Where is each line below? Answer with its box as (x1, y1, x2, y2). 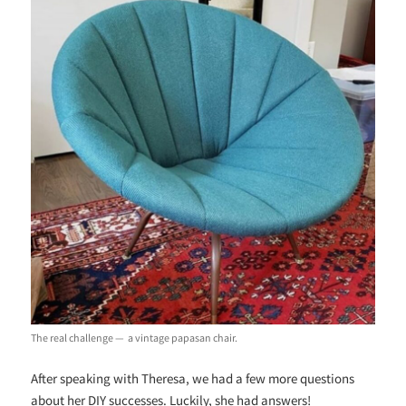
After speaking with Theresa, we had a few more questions (31, 369, 355, 387)
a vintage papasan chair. (126, 330, 238, 344)
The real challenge (31, 330, 116, 344)
